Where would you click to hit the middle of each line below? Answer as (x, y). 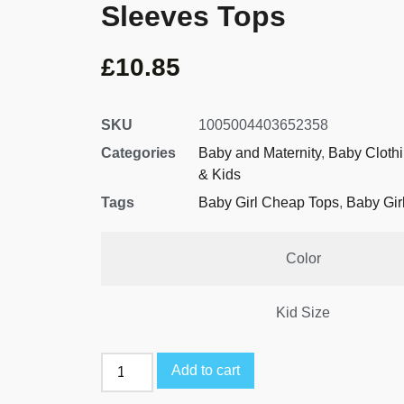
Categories (138, 153)
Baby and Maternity (260, 153)
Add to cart (206, 371)
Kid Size (303, 313)
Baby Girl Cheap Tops (269, 203)
